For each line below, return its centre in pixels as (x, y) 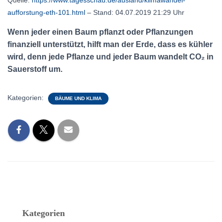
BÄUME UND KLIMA (78, 98)
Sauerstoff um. (35, 69)
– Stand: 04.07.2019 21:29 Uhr (135, 13)
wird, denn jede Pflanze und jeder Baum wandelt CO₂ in (111, 57)
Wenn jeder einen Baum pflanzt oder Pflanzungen (100, 32)
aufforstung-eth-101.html (46, 13)
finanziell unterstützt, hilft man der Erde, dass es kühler (110, 44)
